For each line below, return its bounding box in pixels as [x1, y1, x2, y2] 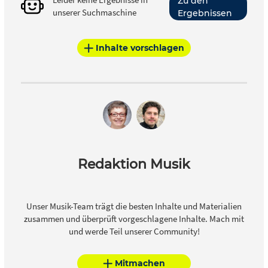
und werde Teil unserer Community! [68, 226, 200, 237]
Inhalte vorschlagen [96, 42, 184, 53]
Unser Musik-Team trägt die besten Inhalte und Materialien [26, 200, 242, 212]
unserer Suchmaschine [53, 7, 136, 19]
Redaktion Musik [78, 156, 190, 173]
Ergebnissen [178, 7, 232, 19]
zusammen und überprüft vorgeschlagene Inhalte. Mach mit [24, 213, 244, 225]
